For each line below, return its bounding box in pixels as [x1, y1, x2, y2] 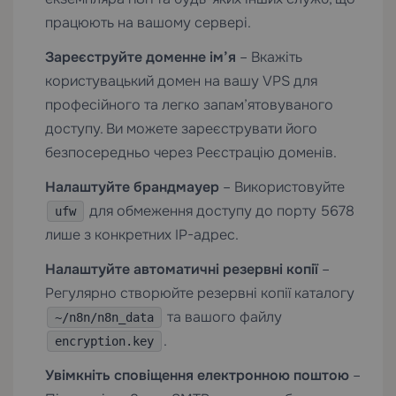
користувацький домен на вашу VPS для [45, 71, 317, 90]
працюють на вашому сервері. [45, 12, 251, 32]
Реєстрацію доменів [196, 142, 333, 162]
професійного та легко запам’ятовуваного [45, 95, 333, 114]
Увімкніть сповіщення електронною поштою [45, 365, 349, 385]
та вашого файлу [164, 307, 282, 326]
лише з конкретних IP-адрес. [45, 225, 239, 244]
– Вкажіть [236, 47, 302, 66]
